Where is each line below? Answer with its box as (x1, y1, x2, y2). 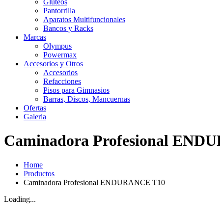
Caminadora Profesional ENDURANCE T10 (24, 178, 165, 187)
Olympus (43, 42, 72, 50)
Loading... (4, 194, 36, 203)
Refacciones (43, 77, 81, 85)
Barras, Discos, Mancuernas (43, 95, 130, 103)
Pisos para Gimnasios (43, 86, 110, 94)
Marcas (24, 33, 46, 41)
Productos (24, 169, 55, 178)
